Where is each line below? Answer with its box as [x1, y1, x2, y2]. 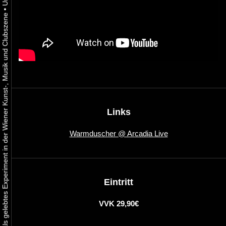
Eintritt [104, 177, 133, 188]
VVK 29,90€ [98, 199, 139, 208]
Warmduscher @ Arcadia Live [69, 129, 168, 138]
